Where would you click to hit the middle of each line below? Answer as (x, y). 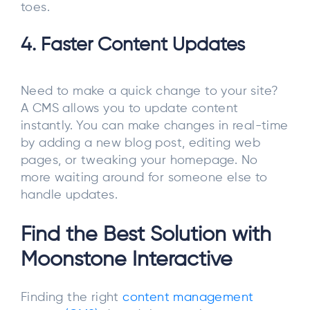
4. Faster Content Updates (133, 46)
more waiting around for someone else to (144, 178)
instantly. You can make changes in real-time (155, 126)
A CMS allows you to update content (130, 109)
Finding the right (72, 297)
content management (188, 297)
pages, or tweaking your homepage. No (139, 161)
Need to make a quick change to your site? (150, 92)
